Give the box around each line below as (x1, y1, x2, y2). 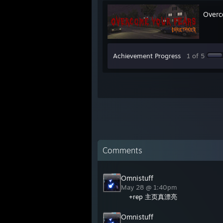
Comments (103, 145, 142, 155)
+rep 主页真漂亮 (129, 192, 177, 201)
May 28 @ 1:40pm (121, 183, 179, 191)
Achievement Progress (113, 51, 181, 60)
